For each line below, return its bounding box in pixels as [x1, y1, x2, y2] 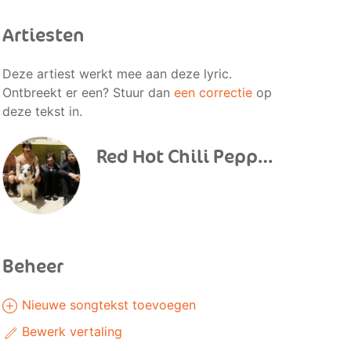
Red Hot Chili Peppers [257, 146, 273, 168]
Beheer [2, 255, 63, 278]
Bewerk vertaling [17, 324, 122, 339]
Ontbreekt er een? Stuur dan [2, 85, 174, 100]
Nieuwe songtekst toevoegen [17, 297, 196, 313]
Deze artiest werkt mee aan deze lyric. [2, 66, 232, 81]
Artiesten [2, 24, 85, 47]
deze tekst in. [2, 103, 82, 119]
